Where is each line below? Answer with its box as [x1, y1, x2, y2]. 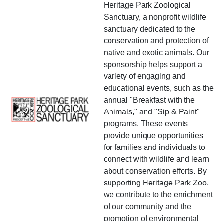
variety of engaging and [104, 72, 185, 80]
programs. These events [104, 119, 188, 128]
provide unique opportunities [104, 131, 203, 140]
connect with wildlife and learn [104, 154, 209, 163]
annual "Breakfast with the [104, 95, 195, 104]
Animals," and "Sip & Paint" [104, 107, 200, 116]
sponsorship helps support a [104, 60, 202, 69]
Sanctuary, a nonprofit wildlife [104, 12, 206, 21]
